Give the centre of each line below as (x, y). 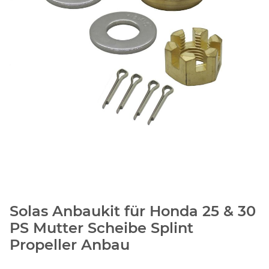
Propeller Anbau (70, 245)
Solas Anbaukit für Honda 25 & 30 (133, 211)
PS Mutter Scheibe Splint (101, 228)
